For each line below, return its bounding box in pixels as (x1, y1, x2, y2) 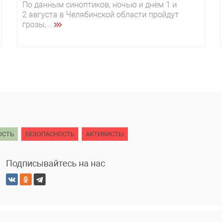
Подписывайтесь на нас (6, 158, 105, 169)
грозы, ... (22, 20, 54, 30)
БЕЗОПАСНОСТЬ (25, 130, 74, 138)
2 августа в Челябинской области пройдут (22, 10, 179, 20)
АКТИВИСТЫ (86, 130, 124, 138)
